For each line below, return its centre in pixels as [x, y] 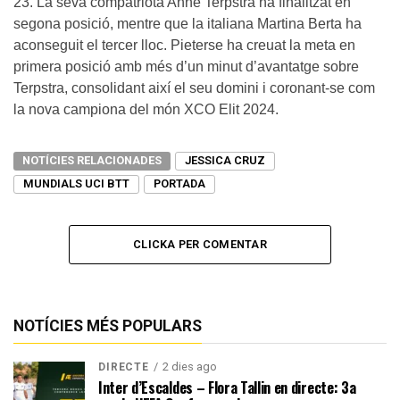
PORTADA [179, 183]
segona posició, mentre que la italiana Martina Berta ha [187, 23]
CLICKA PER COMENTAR [200, 244]
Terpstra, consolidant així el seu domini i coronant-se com [194, 87]
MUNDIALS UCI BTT [76, 183]
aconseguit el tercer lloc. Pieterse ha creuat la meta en [184, 45]
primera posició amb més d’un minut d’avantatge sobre [186, 66]
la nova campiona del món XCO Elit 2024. [146, 109]
